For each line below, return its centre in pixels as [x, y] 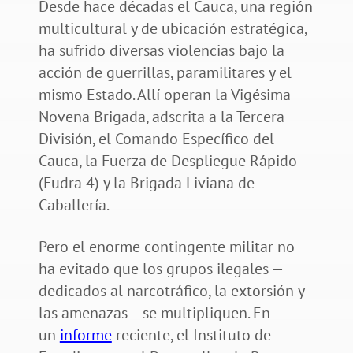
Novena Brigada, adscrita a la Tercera [161, 116]
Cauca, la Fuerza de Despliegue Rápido [167, 160]
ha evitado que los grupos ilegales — [161, 268]
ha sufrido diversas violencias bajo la [161, 50]
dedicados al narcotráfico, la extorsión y [171, 290]
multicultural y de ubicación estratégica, [172, 28]
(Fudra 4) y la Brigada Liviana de [146, 182]
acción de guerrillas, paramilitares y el [165, 72]
